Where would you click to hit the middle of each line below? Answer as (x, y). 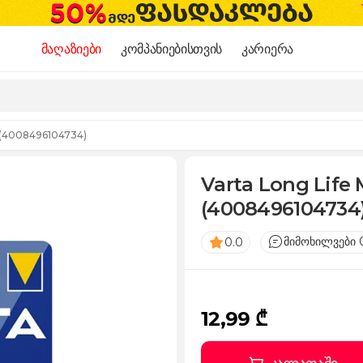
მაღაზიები (71, 49)
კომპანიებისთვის (171, 49)
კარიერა (267, 49)
